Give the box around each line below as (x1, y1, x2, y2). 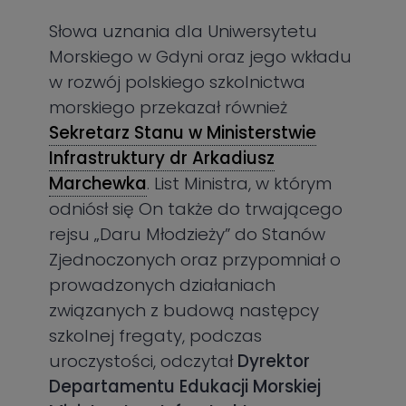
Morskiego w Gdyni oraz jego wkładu (49, 44, 353, 70)
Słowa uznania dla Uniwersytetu (49, 19, 318, 44)
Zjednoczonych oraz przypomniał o (49, 247, 342, 273)
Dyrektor (237, 349, 311, 374)
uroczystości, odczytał (49, 349, 238, 374)
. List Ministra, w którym (147, 171, 333, 197)
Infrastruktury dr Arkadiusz (49, 146, 275, 171)
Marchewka (49, 171, 148, 197)
